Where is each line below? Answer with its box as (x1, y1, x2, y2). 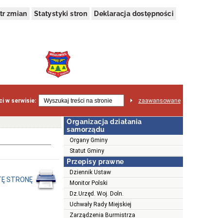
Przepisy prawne (67, 158, 124, 166)
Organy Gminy (70, 137, 108, 144)
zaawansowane (138, 97, 181, 104)
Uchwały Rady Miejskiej (70, 201, 131, 208)
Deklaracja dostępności (94, 10, 174, 18)
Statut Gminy (70, 147, 104, 155)
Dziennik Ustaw (70, 169, 111, 176)
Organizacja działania (67, 118, 142, 126)
